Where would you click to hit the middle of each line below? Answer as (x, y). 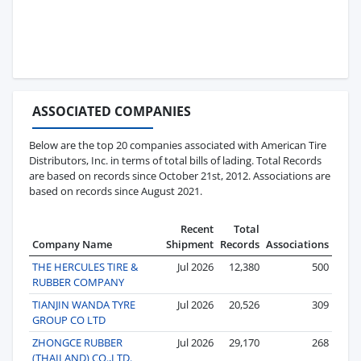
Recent (197, 228)
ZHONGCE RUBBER (77, 342)
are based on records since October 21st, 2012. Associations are (180, 175)
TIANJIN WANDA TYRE (84, 304)
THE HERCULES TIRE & (85, 266)
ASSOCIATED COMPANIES (112, 111)
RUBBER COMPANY (78, 282)
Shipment (190, 244)
